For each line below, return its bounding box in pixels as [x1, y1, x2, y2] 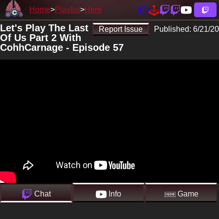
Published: [154, 25, 193, 33]
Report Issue [99, 25, 143, 33]
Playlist [55, 5, 80, 14]
